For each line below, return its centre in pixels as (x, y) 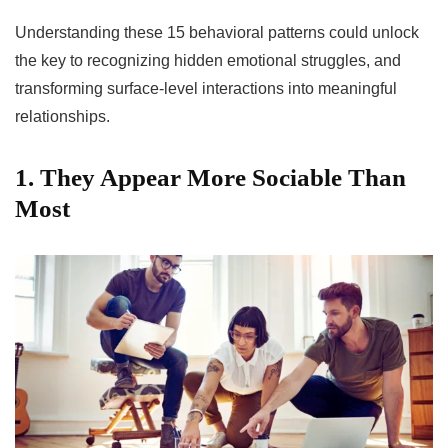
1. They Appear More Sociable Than (210, 177)
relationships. (62, 116)
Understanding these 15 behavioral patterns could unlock (217, 32)
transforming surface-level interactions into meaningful (206, 88)
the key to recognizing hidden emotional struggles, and (208, 60)
